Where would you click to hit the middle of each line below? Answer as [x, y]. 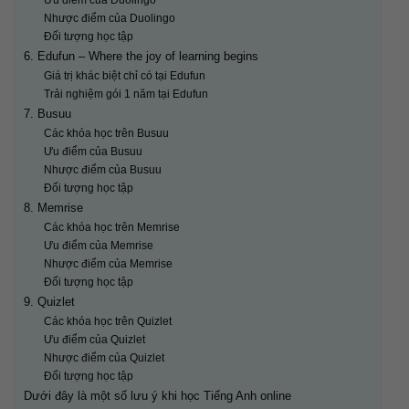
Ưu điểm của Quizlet [94, 340]
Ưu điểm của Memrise [98, 246]
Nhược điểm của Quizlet [104, 358]
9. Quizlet [49, 302]
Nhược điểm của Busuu [102, 170]
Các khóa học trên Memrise [111, 227]
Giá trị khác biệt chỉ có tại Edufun [124, 76]
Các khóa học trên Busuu [106, 133]
